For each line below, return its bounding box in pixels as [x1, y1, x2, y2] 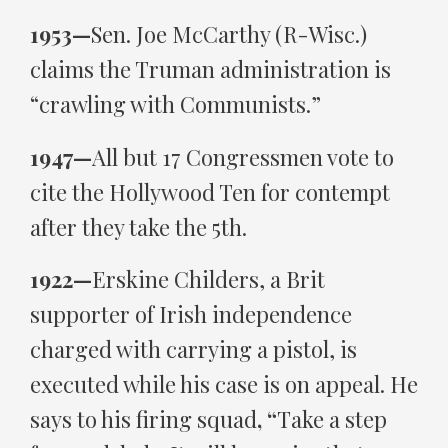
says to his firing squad [30, 404, 257, 435]
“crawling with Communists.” [30, 89, 321, 120]
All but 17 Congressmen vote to [92, 141, 394, 172]
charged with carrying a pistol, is [30, 334, 357, 365]
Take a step [277, 404, 387, 435]
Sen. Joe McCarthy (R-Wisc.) [91, 19, 367, 50]
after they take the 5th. [30, 211, 247, 242]
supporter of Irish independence [30, 299, 352, 330]
